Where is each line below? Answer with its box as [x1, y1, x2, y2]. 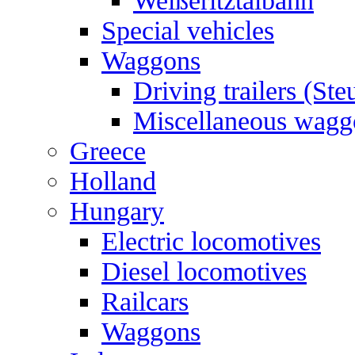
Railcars [101, 287, 189, 316]
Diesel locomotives [101, 257, 307, 286]
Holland [70, 166, 156, 196]
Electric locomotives [101, 227, 321, 256]
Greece [70, 136, 146, 166]
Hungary [70, 197, 164, 226]
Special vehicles [101, 16, 274, 45]
